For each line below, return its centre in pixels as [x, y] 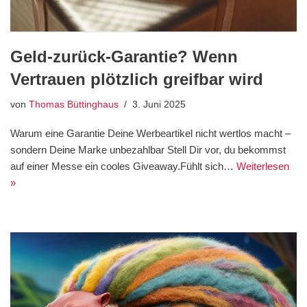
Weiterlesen [263, 167]
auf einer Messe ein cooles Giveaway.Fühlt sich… [123, 167]
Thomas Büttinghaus [74, 105]
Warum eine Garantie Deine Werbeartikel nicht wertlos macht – [150, 134]
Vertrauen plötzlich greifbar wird [137, 79]
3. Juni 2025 [159, 105]
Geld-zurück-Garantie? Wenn [124, 57]
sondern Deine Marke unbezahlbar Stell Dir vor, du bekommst [148, 150]
